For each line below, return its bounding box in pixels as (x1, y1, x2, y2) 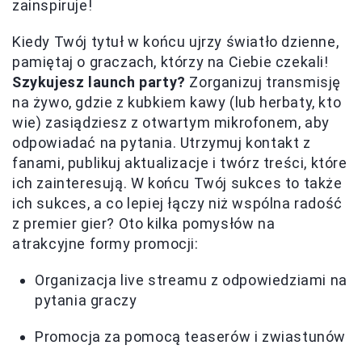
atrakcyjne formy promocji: (12, 234, 199, 252)
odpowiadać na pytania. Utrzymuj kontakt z (12, 133, 311, 151)
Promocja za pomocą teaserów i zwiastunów (35, 327, 346, 345)
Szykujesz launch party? (12, 73, 186, 90)
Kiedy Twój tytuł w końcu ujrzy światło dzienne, (12, 32, 339, 50)
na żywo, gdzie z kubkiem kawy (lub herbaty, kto (12, 93, 342, 111)
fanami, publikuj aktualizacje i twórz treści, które (12, 154, 347, 171)
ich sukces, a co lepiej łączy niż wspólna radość (12, 194, 343, 212)
